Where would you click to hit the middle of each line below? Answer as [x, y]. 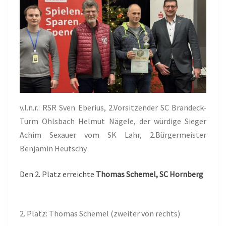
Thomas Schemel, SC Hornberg [150, 174]
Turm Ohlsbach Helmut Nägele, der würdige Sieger [113, 121]
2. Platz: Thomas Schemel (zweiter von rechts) [100, 214]
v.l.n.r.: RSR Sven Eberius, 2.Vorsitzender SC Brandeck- [113, 108]
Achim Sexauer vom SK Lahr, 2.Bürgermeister [113, 135]
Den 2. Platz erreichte [58, 174]
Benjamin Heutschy [53, 149]
